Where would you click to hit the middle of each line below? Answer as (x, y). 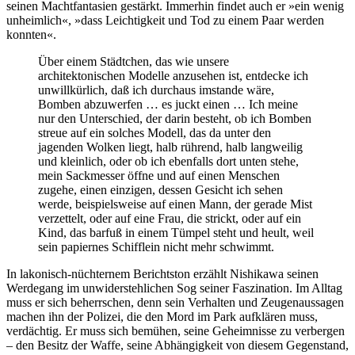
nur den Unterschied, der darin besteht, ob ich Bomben (175, 118)
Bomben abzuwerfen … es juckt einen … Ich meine (168, 104)
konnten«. (31, 34)
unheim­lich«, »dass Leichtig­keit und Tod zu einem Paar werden (165, 20)
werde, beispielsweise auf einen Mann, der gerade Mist (175, 204)
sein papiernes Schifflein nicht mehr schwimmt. (156, 246)
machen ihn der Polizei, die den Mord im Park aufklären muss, (162, 316)
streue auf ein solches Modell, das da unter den (155, 132)
